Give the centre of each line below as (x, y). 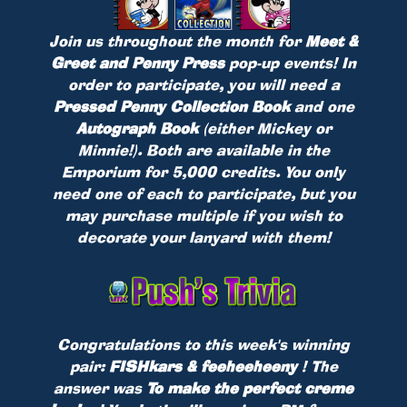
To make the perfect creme (250, 388)
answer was (100, 388)
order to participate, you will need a (203, 84)
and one (322, 106)
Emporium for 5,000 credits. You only (203, 171)
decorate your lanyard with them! (203, 237)
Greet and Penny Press (138, 62)
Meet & (332, 40)
